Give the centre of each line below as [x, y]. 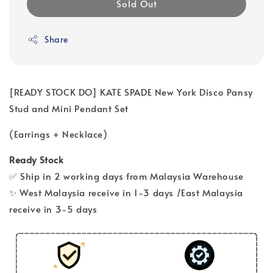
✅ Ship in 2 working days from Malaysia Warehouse [126, 176]
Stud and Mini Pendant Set [69, 108]
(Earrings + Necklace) [58, 134]
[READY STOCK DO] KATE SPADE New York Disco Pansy [131, 92]
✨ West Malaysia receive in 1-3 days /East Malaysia [126, 193]
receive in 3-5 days [55, 209]
